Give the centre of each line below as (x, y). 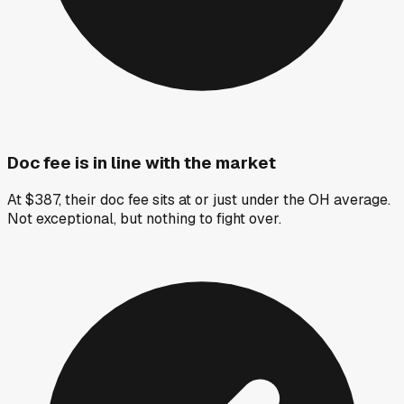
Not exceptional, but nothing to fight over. (144, 219)
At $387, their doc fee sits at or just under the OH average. (199, 200)
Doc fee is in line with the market (142, 162)
